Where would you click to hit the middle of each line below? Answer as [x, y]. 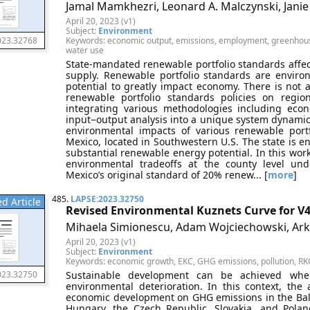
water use [85, 50]
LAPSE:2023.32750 [107, 199]
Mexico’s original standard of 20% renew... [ [167, 175]
